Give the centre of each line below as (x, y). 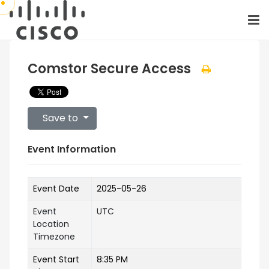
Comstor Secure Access (111, 69)
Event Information (72, 149)
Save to (60, 118)
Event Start (56, 259)
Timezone (54, 237)
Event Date (56, 189)
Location (51, 224)
